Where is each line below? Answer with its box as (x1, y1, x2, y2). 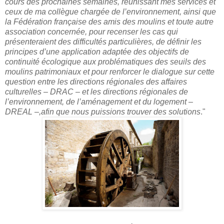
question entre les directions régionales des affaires (5, 77, 187, 86)
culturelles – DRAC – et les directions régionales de (5, 87, 188, 96)
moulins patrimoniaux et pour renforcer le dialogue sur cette (5, 67, 214, 76)
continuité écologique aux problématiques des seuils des (5, 57, 206, 66)
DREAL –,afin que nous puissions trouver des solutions (5, 107, 200, 116)
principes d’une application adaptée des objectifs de (5, 47, 189, 56)
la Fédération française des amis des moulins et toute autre (5, 17, 213, 26)
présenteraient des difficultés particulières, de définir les (5, 37, 201, 46)
